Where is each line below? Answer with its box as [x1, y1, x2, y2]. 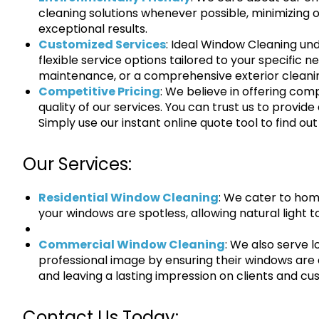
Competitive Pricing [38, 83, 160, 100]
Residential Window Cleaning [38, 189, 219, 206]
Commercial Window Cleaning [38, 236, 225, 253]
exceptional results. [38, 21, 147, 38]
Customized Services [38, 36, 166, 53]
